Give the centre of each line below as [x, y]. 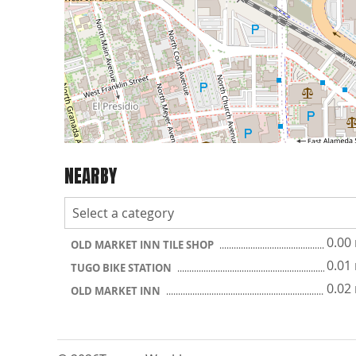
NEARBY [91, 176]
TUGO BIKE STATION [122, 268]
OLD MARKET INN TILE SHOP [143, 245]
